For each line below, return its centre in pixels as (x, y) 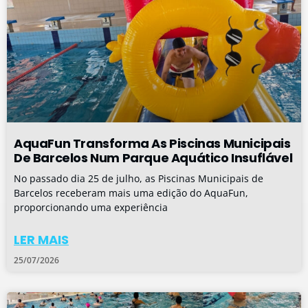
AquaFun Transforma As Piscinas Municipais (152, 143)
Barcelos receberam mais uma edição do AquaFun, (131, 193)
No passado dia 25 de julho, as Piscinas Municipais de (139, 178)
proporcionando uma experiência (91, 207)
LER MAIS (41, 240)
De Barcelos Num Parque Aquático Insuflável (153, 158)
